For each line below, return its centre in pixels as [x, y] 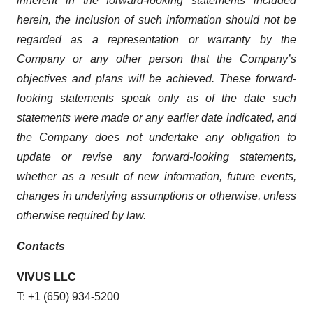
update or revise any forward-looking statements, [156, 156]
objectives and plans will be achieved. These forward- [156, 78]
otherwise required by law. [81, 215]
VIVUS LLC [46, 277]
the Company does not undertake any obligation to [156, 137]
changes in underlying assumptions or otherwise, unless [156, 196]
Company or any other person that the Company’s [156, 59]
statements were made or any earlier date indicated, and [156, 117]
